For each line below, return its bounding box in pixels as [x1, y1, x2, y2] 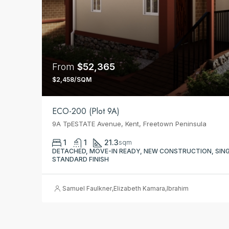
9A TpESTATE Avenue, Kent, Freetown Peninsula [52, 120, 207, 128]
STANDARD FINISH [52, 155, 109, 164]
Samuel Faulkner [62, 185, 112, 193]
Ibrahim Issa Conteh [167, 185, 226, 193]
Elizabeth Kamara [113, 185, 165, 193]
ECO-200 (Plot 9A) [52, 105, 120, 118]
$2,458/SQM [52, 76, 91, 84]
